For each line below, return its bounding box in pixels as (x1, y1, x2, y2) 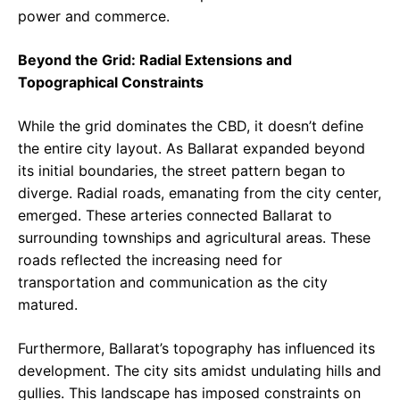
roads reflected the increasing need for (18, 250, 282, 269)
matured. (18, 295, 78, 313)
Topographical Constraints (18, 72, 204, 91)
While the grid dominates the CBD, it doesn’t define (18, 116, 363, 135)
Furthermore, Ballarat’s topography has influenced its (18, 338, 375, 357)
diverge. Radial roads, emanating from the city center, (18, 183, 381, 202)
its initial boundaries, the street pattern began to (18, 161, 346, 179)
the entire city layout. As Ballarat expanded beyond (18, 138, 365, 157)
